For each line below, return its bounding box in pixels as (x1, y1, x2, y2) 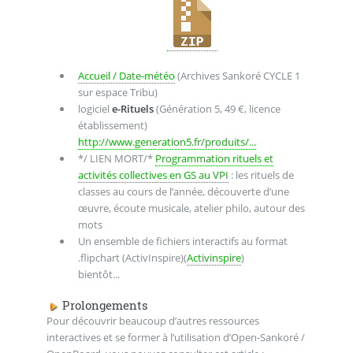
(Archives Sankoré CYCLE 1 (174, 68, 300, 83)
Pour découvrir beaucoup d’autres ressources (46, 314, 259, 329)
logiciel (77, 101, 112, 116)
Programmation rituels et (154, 150, 273, 165)
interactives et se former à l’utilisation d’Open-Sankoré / (46, 330, 305, 345)
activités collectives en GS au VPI (77, 167, 229, 182)
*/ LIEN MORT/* (77, 150, 155, 165)
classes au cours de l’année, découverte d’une (77, 184, 289, 199)
